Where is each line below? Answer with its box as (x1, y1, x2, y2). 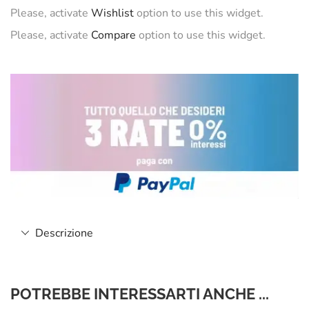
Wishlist (91, 5, 134, 21)
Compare (91, 27, 136, 43)
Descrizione (35, 225, 93, 241)
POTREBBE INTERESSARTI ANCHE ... (10, 284, 269, 303)
